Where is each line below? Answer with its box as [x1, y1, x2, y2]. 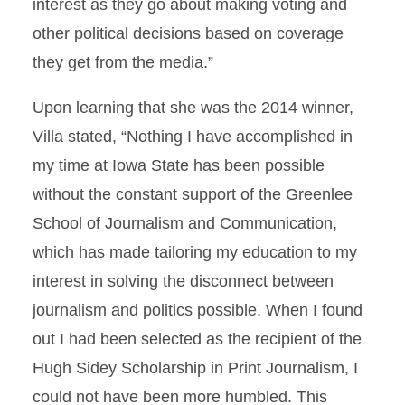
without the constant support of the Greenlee [33, 185, 353, 203]
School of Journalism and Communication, [33, 214, 337, 232]
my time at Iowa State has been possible [33, 156, 325, 174]
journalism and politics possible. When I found [33, 301, 363, 319]
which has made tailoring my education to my [33, 243, 357, 261]
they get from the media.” [33, 53, 213, 71]
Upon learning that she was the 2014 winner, [33, 99, 353, 117]
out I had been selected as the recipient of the [33, 330, 362, 348]
